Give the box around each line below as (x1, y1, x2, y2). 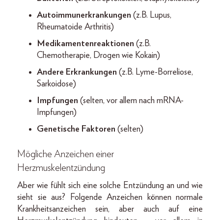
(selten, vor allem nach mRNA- (78, 96, 184, 105)
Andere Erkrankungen (37, 67, 117, 77)
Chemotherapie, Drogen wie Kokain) (37, 51, 160, 60)
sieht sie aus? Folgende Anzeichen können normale (17, 192, 203, 202)
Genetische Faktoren (37, 124, 115, 134)
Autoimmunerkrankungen (37, 10, 131, 20)
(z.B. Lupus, (131, 10, 171, 20)
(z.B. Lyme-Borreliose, (117, 67, 193, 77)
